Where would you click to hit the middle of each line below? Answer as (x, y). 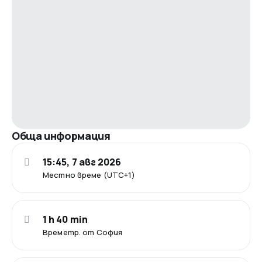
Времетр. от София (83, 232)
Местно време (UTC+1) (89, 175)
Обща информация (61, 135)
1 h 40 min (65, 219)
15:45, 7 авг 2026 (82, 162)
